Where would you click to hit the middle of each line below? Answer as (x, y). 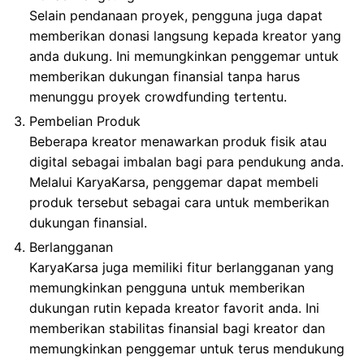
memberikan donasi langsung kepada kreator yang (185, 35)
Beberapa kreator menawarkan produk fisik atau (178, 141)
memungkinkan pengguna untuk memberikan (167, 287)
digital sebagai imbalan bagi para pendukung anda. (186, 161)
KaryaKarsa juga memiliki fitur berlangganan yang (182, 267)
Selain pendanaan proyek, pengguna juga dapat (176, 15)
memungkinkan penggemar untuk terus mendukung (187, 348)
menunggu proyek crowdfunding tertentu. (158, 96)
